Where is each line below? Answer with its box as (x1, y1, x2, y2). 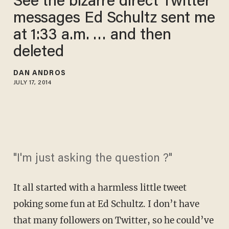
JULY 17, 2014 (13, 79, 52, 86)
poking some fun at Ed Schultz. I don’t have (13, 198, 199, 210)
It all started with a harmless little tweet (13, 182, 187, 194)
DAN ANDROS (13, 70, 66, 77)
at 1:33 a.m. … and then (13, 28, 171, 43)
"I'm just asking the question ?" (13, 153, 172, 165)
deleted (13, 44, 64, 60)
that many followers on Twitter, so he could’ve (13, 215, 214, 226)
